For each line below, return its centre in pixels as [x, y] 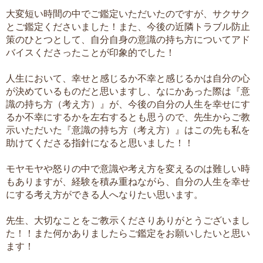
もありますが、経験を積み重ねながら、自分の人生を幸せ [128, 181]
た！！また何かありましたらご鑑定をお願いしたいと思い [128, 233]
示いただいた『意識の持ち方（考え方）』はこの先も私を [128, 129]
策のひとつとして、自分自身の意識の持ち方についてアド [128, 39]
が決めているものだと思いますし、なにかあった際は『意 [128, 91]
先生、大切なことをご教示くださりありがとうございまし [128, 220]
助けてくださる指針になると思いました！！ [100, 142]
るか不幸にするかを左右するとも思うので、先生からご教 [128, 117]
